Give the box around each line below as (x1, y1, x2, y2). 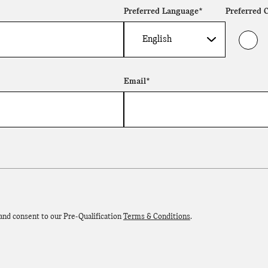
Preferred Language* (124, 7, 203, 17)
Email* (124, 77, 150, 87)
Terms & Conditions (123, 212, 190, 222)
